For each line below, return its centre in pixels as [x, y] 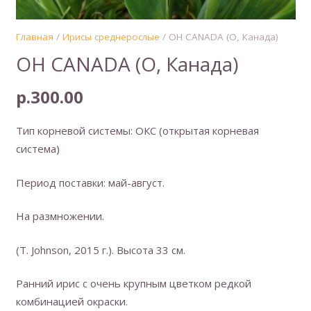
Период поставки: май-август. [90, 182]
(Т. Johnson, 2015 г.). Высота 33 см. [100, 250]
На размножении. [60, 216]
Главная [34, 36]
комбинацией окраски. [72, 301]
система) [37, 149]
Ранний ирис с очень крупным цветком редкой [133, 283]
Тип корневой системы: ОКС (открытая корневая [137, 131]
